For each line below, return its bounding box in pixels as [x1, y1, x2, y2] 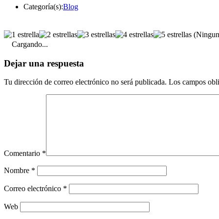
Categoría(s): [23, 2, 63, 11]
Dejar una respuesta [4, 58, 84, 68]
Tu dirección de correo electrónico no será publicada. [4, 78, 167, 87]
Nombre [4, 166, 31, 175]
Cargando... [12, 40, 48, 48]
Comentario [4, 149, 42, 158]
